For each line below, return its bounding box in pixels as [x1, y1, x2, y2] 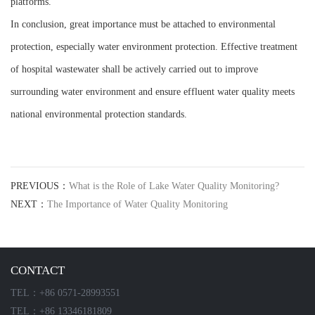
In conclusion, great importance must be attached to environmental [11, 19, 276, 30]
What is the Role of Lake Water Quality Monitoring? [69, 181, 279, 192]
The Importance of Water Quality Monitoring [47, 199, 228, 210]
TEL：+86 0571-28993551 [11, 288, 120, 299]
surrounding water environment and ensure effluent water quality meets [11, 86, 295, 98]
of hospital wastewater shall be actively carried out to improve [11, 64, 258, 75]
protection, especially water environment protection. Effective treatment [11, 41, 297, 53]
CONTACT [11, 264, 65, 278]
